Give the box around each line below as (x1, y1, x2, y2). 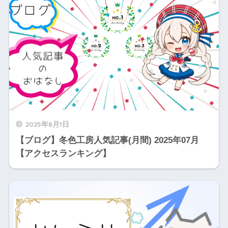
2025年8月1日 (25, 120, 69, 129)
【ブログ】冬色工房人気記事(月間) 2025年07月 (15, 135, 199, 146)
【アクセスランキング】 (15, 149, 111, 159)
